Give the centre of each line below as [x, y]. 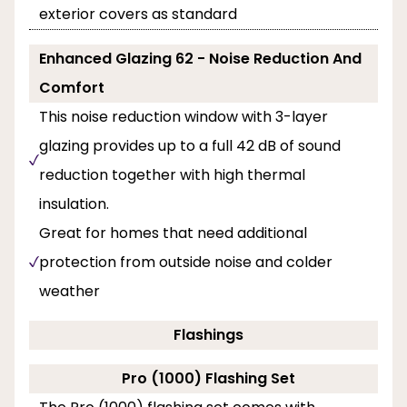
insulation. [74, 203]
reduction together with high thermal [172, 174]
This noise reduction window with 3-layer [184, 116]
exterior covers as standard [138, 14]
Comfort [72, 87]
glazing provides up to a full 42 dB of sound [190, 145]
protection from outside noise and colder [186, 262]
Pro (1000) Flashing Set [208, 378]
